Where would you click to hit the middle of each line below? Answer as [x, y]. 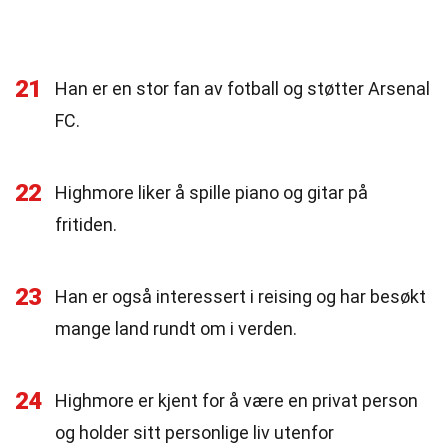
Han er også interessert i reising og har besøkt [240, 296]
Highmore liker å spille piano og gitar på [211, 192]
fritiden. [86, 224]
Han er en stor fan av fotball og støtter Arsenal [242, 88]
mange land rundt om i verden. [176, 328]
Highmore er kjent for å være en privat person [236, 400]
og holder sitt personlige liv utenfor [194, 432]
